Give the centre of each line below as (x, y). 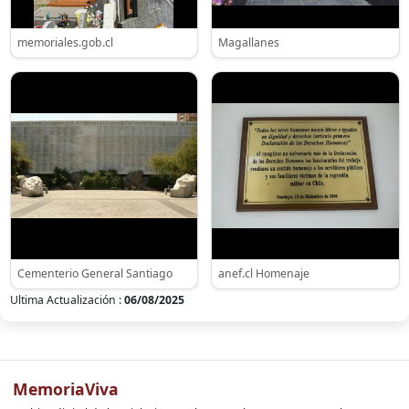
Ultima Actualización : (67, 299)
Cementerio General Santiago (94, 273)
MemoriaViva (66, 388)
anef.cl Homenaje (264, 273)
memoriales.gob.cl (65, 43)
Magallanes (249, 43)
